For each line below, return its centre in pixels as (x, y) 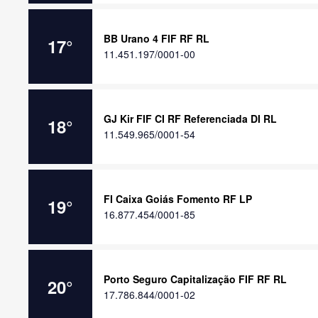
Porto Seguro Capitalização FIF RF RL (195, 279)
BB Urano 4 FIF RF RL (157, 38)
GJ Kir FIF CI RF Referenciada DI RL (190, 119)
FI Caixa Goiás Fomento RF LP (178, 199)
